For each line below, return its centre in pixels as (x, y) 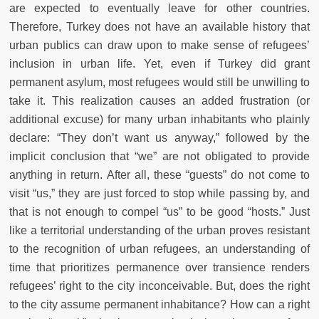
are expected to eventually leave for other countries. (159, 8)
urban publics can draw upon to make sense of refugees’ (159, 45)
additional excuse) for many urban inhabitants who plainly (159, 119)
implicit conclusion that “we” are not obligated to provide (159, 156)
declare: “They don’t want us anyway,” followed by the (159, 137)
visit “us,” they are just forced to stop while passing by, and (159, 193)
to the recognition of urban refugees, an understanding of (159, 249)
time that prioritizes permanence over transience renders (159, 267)
